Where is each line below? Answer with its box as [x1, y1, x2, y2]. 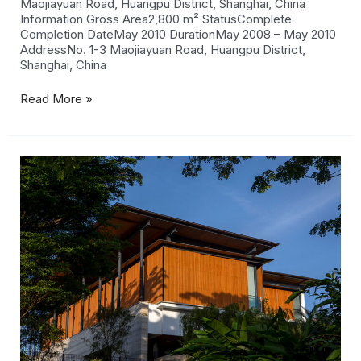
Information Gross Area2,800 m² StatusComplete [20, 11, 293, 27]
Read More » [20, 90, 93, 106]
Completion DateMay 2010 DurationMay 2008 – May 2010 [20, 27, 337, 43]
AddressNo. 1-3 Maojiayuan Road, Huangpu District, [20, 42, 306, 58]
